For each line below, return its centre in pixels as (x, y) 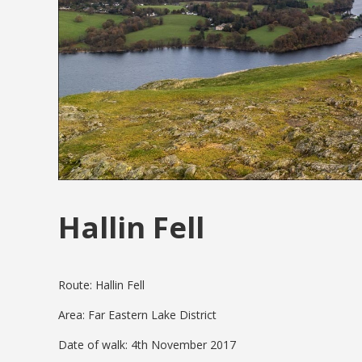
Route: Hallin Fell (101, 284)
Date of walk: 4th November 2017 (147, 344)
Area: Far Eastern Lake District (137, 314)
